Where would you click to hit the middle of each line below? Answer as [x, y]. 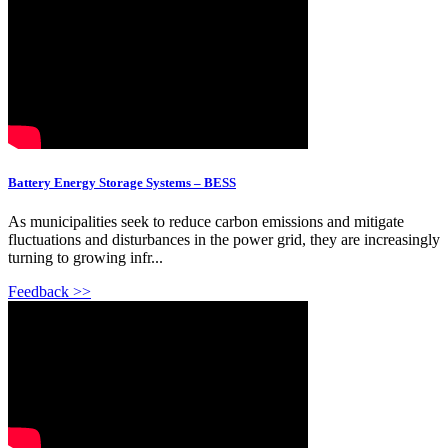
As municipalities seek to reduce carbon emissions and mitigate [206, 222]
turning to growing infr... [85, 258]
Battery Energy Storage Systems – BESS [122, 183]
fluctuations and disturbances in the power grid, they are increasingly [224, 240]
